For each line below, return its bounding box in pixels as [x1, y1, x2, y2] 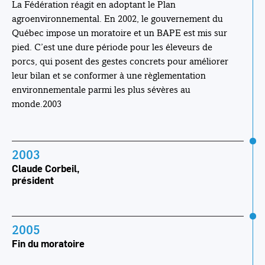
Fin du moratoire [12, 237, 85, 251]
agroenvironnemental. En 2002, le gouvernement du [12, 13, 223, 25]
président [12, 173, 54, 188]
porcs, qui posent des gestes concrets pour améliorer [12, 56, 228, 67]
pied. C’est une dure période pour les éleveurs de [12, 41, 212, 53]
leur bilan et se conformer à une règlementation [12, 70, 206, 82]
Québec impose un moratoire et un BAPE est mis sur [12, 27, 227, 39]
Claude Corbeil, [12, 161, 79, 176]
